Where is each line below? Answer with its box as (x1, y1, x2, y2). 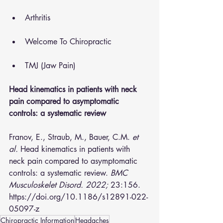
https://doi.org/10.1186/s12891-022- (9, 191, 148, 202)
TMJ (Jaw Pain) (25, 60, 76, 71)
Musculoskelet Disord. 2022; (9, 179, 108, 190)
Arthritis (25, 12, 50, 23)
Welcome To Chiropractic (25, 36, 111, 47)
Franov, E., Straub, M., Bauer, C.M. (9, 131, 132, 142)
